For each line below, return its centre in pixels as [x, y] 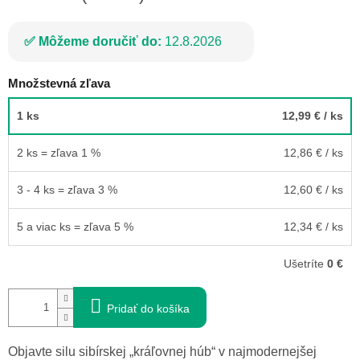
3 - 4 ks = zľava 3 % [67, 190]
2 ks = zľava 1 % [59, 153]
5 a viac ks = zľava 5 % [75, 227]
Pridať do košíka [148, 309]
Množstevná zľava [59, 83]
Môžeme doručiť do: [100, 41]
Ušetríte [305, 264]
